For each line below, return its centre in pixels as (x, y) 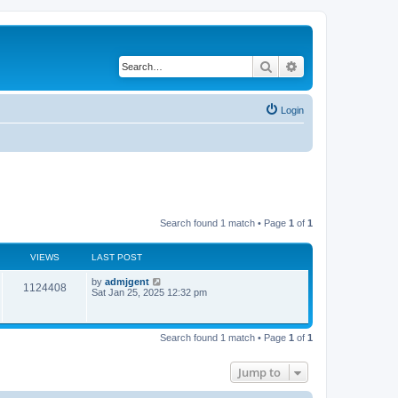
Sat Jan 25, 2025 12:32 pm (149, 292)
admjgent (127, 281)
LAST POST (117, 257)
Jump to (259, 372)
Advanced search (345, 66)
